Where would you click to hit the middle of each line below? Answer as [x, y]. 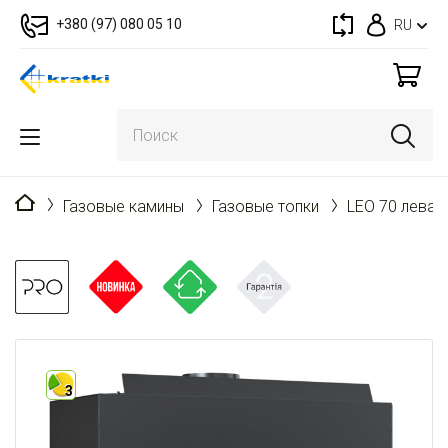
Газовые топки [265, 206]
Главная [63, 205]
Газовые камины [123, 206]
